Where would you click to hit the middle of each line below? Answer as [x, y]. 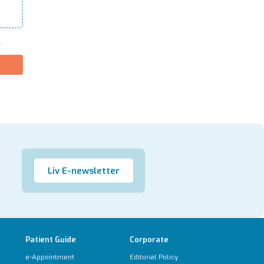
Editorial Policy [154, 258]
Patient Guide [50, 240]
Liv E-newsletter [83, 171]
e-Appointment [49, 258]
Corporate [149, 240]
